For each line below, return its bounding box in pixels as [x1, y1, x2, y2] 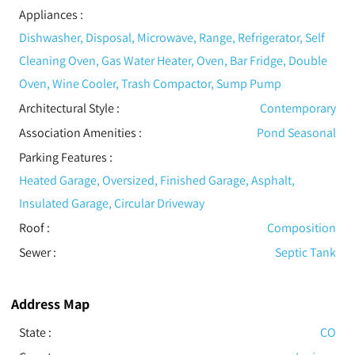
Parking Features [18, 148, 107, 166]
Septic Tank [275, 243, 337, 261]
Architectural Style [18, 99, 114, 116]
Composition [267, 219, 337, 236]
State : [18, 323, 52, 341]
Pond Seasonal [257, 124, 337, 141]
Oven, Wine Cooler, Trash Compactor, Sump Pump [18, 74, 281, 92]
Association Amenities [18, 124, 136, 141]
